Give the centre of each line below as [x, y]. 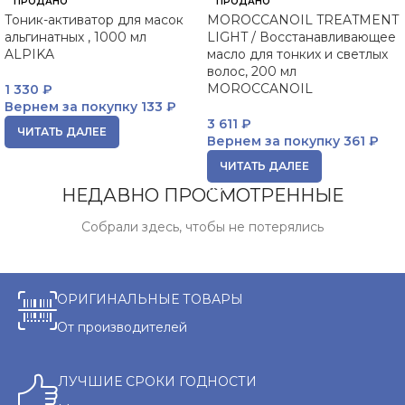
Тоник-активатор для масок [94, 20]
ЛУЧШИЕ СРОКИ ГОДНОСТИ [157, 381]
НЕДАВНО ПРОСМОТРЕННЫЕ [202, 195]
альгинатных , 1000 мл [75, 37]
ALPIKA [29, 54]
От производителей [122, 327]
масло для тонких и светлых [297, 54]
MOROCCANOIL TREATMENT [303, 20]
